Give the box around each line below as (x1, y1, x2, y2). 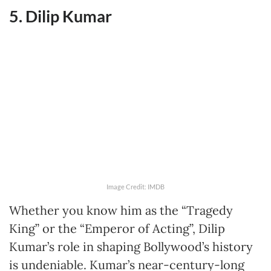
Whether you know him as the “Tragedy (9, 203, 233, 218)
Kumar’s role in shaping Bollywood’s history (9, 239, 253, 255)
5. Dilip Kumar (9, 5, 112, 26)
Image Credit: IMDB (106, 183, 165, 191)
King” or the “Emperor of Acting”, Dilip (9, 221, 225, 237)
